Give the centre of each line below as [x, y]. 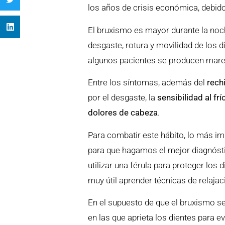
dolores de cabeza [123, 113]
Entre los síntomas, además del [148, 83]
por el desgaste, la [123, 98]
